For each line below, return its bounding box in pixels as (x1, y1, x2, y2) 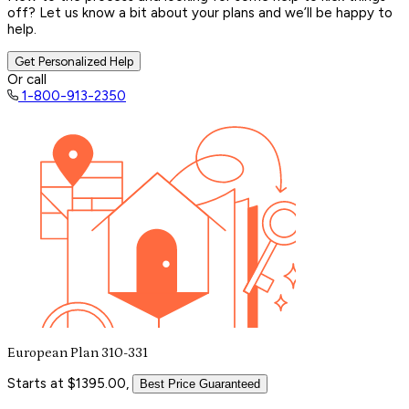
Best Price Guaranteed (140, 376, 260, 391)
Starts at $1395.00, (7, 374, 129, 392)
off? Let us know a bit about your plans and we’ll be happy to (7, 4, 393, 21)
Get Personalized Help (15, 53, 133, 68)
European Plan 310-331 (7, 344, 148, 361)
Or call (7, 70, 47, 88)
